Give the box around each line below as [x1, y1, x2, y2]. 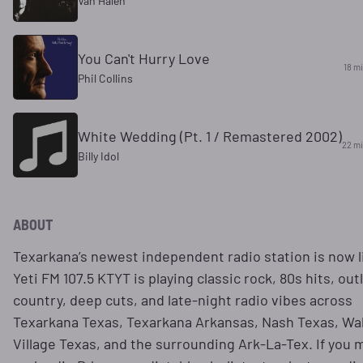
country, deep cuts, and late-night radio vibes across [13, 290, 352, 309]
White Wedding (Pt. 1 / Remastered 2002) [78, 126, 342, 145]
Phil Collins [78, 70, 133, 85]
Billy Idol [78, 148, 119, 163]
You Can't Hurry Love [78, 49, 210, 67]
